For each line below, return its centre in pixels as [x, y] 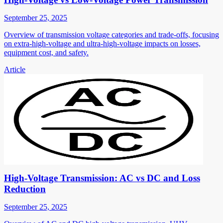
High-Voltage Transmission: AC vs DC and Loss [102, 178]
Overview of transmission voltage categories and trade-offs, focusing [111, 34]
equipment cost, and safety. [46, 52]
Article [15, 69]
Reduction [25, 189]
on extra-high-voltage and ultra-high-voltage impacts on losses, [102, 43]
